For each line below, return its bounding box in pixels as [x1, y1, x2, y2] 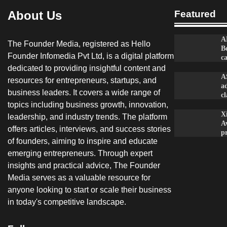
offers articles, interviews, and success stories [8, 125, 171, 133]
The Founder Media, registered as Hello [8, 40, 150, 48]
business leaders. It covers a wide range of [8, 88, 160, 97]
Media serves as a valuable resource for [8, 173, 150, 182]
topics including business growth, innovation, [8, 100, 168, 109]
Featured [174, 9, 216, 19]
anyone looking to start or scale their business [8, 185, 171, 194]
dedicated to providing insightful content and [8, 64, 166, 72]
